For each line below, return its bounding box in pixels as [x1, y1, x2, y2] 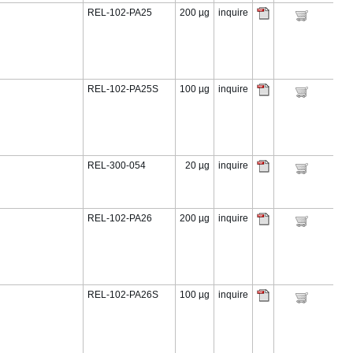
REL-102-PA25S [87, 84, 158, 95]
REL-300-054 [87, 160, 146, 171]
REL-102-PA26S [87, 289, 158, 300]
